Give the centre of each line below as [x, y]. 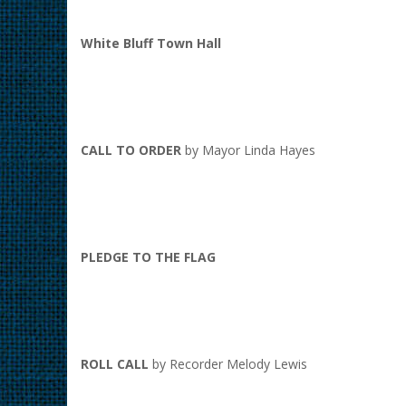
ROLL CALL [116, 364]
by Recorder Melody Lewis [230, 364]
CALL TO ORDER [131, 150]
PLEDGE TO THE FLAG [148, 257]
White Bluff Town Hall [151, 43]
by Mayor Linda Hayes [248, 150]
